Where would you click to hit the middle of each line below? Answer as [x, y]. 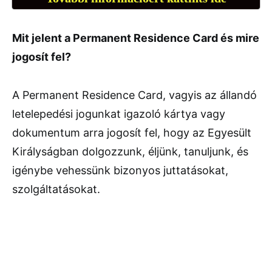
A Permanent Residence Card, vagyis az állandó [134, 95]
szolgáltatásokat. [56, 189]
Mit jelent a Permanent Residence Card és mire [136, 38]
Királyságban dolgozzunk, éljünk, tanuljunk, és [130, 151]
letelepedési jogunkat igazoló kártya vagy [119, 114]
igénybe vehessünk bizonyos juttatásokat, [120, 170]
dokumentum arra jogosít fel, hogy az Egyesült [132, 132]
